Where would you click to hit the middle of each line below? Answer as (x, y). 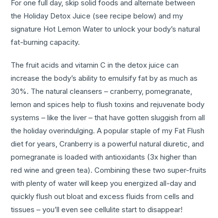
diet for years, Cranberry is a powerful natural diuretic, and (108, 144)
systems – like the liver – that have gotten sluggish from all (108, 118)
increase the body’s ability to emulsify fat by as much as (104, 78)
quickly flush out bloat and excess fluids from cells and (102, 197)
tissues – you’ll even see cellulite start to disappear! (97, 210)
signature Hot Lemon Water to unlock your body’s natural (106, 29)
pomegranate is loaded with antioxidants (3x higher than (104, 157)
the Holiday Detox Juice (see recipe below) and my (97, 16)
